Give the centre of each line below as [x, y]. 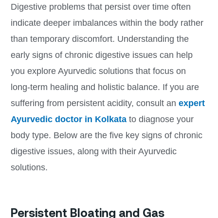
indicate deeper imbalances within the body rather [107, 23]
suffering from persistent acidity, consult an [94, 103]
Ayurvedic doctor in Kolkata [68, 119]
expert [191, 103]
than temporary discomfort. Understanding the [100, 39]
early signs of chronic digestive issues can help [101, 55]
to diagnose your [160, 119]
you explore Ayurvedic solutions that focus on [98, 71]
